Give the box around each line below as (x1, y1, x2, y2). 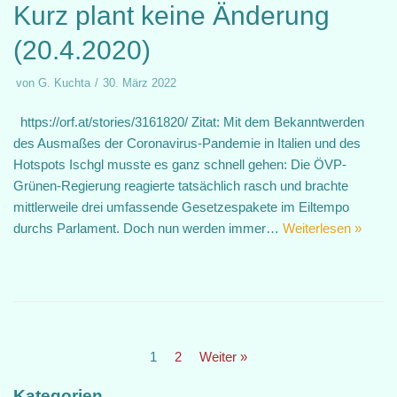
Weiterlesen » (283, 221, 362, 236)
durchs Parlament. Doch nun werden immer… (13, 221, 283, 236)
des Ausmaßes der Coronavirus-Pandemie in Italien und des (13, 136, 361, 151)
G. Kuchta (38, 76, 90, 90)
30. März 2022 (103, 76, 176, 90)
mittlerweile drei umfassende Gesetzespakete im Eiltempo (13, 199, 349, 214)
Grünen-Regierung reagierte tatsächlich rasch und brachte (13, 178, 348, 193)
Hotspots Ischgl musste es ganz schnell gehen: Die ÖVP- (13, 157, 346, 172)
